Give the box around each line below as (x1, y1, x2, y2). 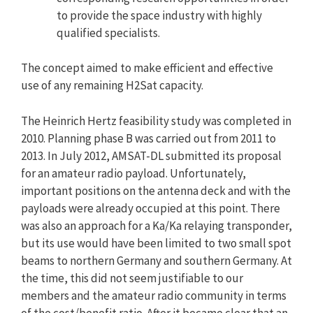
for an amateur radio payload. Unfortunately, (21, 165, 246, 181)
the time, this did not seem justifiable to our (21, 270, 243, 286)
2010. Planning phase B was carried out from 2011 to (21, 130, 276, 146)
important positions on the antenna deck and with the (21, 182, 291, 198)
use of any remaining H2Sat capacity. (21, 78, 203, 93)
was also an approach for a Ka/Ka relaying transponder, (21, 217, 292, 233)
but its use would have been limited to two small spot (21, 235, 291, 251)
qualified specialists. (57, 24, 160, 41)
